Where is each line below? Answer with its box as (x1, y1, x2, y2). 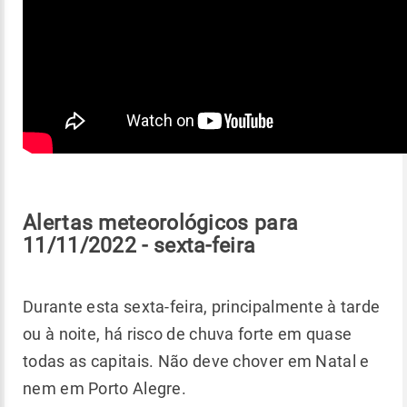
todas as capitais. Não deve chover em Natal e (23, 352, 370, 371)
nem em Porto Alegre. (23, 379, 187, 398)
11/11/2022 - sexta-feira (23, 233, 256, 257)
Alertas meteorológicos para (23, 211, 299, 234)
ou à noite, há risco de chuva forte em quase (23, 324, 352, 343)
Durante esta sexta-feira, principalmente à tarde (23, 297, 381, 316)
